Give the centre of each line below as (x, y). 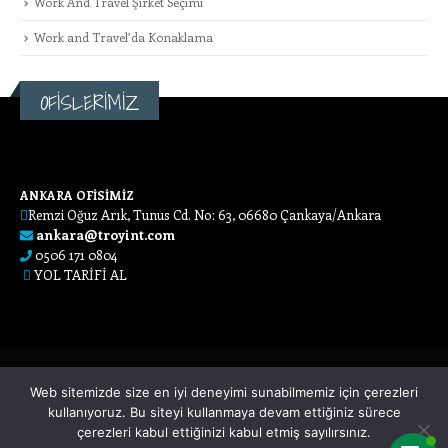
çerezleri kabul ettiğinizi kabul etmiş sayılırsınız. (224, 432)
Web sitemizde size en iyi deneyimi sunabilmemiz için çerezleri (224, 392)
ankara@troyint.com (105, 234)
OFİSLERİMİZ (89, 103)
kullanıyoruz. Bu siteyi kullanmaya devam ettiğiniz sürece (224, 412)
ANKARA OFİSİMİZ (78, 194)
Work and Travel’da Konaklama (123, 37)
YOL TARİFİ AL (80, 274)
